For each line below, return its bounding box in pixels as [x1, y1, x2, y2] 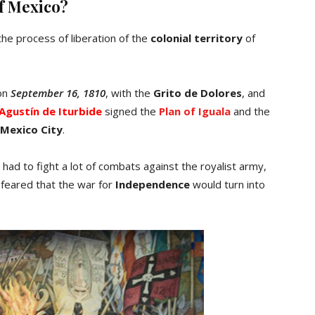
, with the [105, 86, 153, 100]
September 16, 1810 [11, 86, 105, 100]
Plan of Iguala [159, 104, 231, 118]
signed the [102, 104, 159, 118]
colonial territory [150, 31, 243, 45]
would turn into [190, 177, 265, 191]
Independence [115, 177, 190, 191]
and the [231, 104, 270, 118]
